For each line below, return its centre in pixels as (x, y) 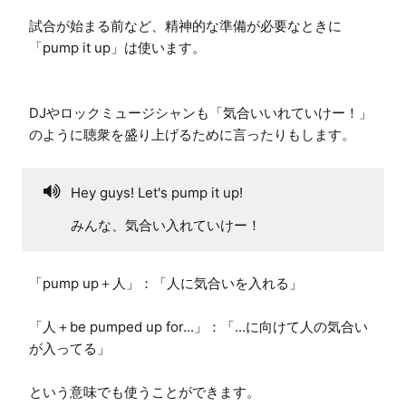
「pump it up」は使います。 (117, 47)
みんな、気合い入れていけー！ (166, 225)
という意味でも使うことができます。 (145, 391)
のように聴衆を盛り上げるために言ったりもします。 (192, 134)
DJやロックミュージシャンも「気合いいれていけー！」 (201, 112)
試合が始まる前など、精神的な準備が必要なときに (185, 25)
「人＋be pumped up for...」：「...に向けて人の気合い (198, 326)
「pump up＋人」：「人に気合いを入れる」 (166, 283)
